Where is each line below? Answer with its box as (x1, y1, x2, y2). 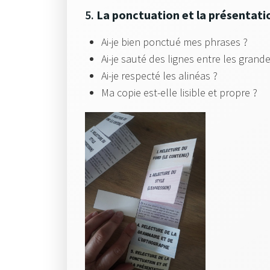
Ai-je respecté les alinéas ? (101, 69, 218, 83)
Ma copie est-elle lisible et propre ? (101, 86, 257, 99)
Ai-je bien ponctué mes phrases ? (101, 35, 248, 49)
